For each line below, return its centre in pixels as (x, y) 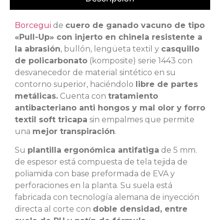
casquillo (180, 49)
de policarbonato (51, 60)
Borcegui (33, 25)
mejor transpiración (74, 131)
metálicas (35, 96)
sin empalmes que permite (141, 119)
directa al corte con (54, 209)
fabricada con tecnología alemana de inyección (107, 197)
